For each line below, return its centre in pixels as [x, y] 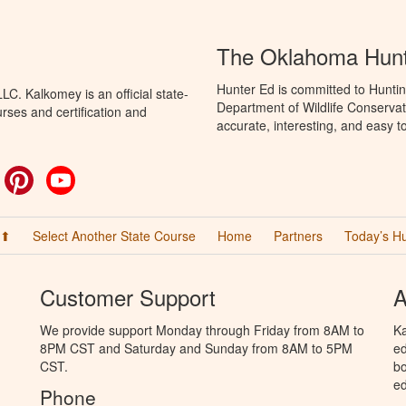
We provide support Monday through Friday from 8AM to [202, 329]
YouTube [101, 174]
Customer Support [128, 296]
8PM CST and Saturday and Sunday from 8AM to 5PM [196, 348]
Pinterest [59, 174]
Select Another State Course [114, 235]
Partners [298, 235]
